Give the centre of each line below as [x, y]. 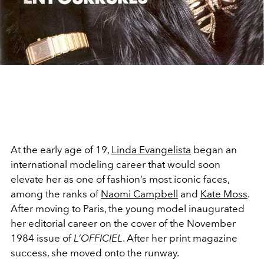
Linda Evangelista [151, 149]
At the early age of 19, [61, 149]
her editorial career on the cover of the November [123, 223]
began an [214, 149]
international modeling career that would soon [115, 164]
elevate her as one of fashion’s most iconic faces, [120, 179]
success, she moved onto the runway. [95, 253]
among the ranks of [56, 194]
